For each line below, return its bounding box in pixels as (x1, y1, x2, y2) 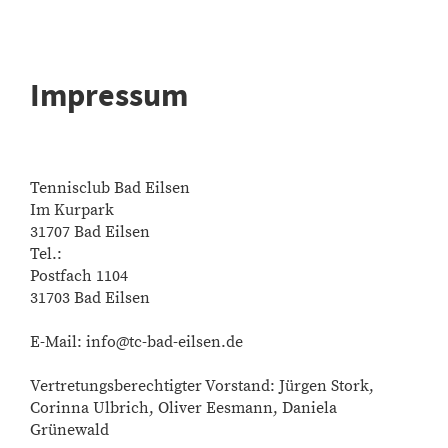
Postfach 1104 (30, 266, 128, 286)
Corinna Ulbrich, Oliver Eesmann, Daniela (30, 398, 337, 418)
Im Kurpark (30, 200, 114, 220)
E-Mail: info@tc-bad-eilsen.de (30, 332, 243, 352)
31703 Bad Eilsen (30, 288, 150, 308)
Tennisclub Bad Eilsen (30, 178, 190, 198)
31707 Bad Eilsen (30, 222, 150, 242)
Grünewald (30, 420, 109, 440)
